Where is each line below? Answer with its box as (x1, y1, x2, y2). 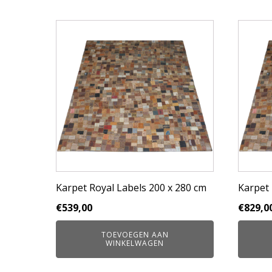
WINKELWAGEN (106, 238, 164, 248)
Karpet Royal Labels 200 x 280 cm (56, 181, 206, 194)
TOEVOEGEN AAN (101, 229, 169, 240)
